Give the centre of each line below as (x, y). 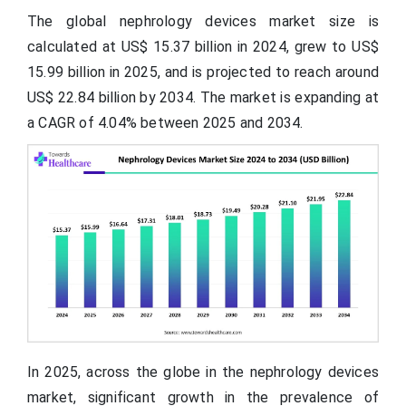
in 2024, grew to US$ (308, 47)
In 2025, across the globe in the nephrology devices (203, 372)
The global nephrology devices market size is (203, 22)
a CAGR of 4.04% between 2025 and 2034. (165, 123)
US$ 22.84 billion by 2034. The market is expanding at (203, 98)
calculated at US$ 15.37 (111, 47)
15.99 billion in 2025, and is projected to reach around (203, 72)
